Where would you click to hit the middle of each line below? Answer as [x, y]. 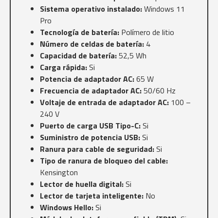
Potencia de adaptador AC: [87, 79]
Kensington [59, 173]
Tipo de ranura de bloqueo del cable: [104, 161]
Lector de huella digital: [82, 184]
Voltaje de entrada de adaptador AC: [104, 102]
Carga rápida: [64, 67]
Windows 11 [163, 9]
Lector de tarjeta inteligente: [92, 196]
